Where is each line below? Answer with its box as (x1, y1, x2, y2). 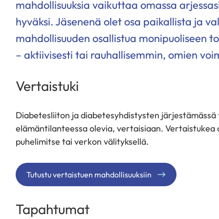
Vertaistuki (16, 77, 79, 94)
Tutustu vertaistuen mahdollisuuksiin (26, 170, 152, 179)
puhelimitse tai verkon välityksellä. (16, 136, 151, 147)
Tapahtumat (16, 200, 89, 218)
